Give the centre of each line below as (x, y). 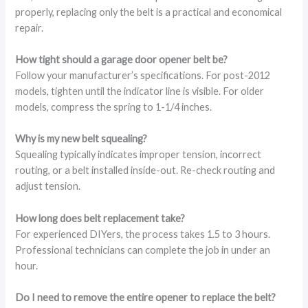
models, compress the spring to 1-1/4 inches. (114, 107)
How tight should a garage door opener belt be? (122, 60)
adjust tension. (48, 186)
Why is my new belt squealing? (81, 139)
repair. (30, 27)
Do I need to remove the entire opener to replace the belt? (146, 298)
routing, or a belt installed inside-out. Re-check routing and (145, 170)
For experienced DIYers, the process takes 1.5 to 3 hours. (143, 234)
